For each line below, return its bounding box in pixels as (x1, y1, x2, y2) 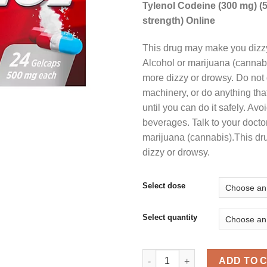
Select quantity (142, 213, 197, 222)
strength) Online (142, 15, 215, 26)
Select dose (142, 181, 185, 191)
